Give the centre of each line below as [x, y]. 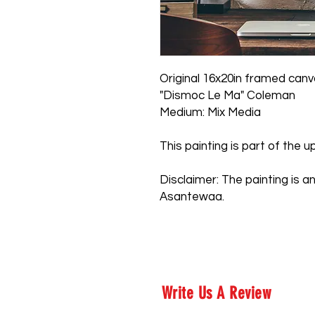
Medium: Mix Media [210, 112]
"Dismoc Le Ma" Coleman [227, 95]
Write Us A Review [217, 293]
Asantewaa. [192, 197]
